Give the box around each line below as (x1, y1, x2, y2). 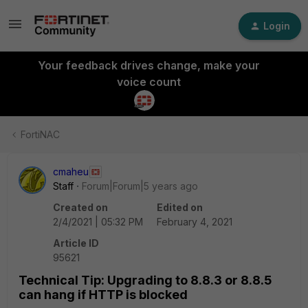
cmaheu (53, 166, 89, 177)
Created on (53, 201, 108, 213)
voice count (116, 75, 181, 89)
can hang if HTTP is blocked (19, 287, 188, 302)
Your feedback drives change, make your (37, 58, 260, 72)
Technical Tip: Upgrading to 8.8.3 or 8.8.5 (19, 273, 272, 287)
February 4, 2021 (157, 216, 232, 228)
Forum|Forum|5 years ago (82, 180, 198, 192)
